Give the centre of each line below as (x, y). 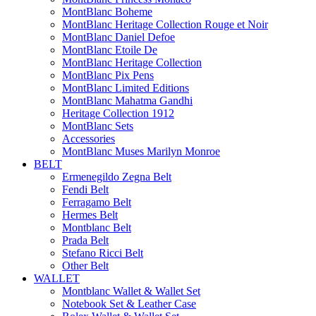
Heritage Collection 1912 (118, 113)
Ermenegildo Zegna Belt (117, 176)
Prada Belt (85, 240)
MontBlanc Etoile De (110, 49)
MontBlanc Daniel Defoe (119, 37)
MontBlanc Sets (98, 126)
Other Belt (85, 265)
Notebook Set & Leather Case (129, 303)
